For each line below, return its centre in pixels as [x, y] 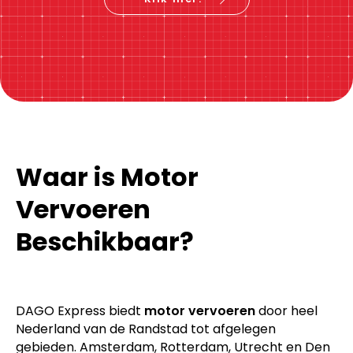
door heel [286, 311]
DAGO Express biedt [80, 311]
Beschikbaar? [105, 242]
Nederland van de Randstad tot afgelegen [146, 329]
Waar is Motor [107, 177]
